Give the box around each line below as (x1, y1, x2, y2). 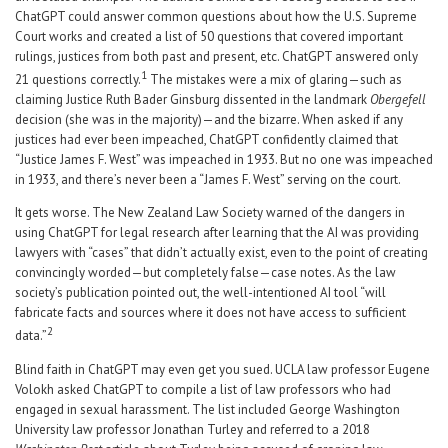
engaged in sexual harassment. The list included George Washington (15, 400, 400, 418)
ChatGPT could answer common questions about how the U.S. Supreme (15, 8, 417, 25)
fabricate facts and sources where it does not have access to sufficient (15, 304, 406, 322)
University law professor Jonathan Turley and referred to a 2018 (15, 420, 370, 438)
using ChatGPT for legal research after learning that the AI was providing (15, 224, 419, 242)
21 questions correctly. (15, 71, 141, 89)
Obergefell (370, 91, 426, 109)
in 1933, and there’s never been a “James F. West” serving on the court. (15, 171, 401, 189)
